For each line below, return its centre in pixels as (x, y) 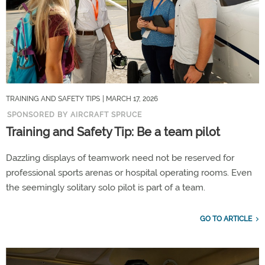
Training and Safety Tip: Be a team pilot (113, 132)
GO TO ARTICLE (226, 219)
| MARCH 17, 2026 (130, 99)
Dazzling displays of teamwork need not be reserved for (120, 158)
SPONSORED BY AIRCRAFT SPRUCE (75, 115)
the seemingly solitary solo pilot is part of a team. (106, 188)
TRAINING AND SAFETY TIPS (53, 99)
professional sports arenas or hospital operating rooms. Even (129, 173)
